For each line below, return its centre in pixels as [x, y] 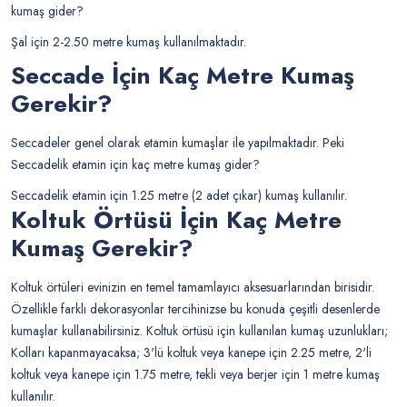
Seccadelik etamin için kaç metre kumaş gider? [135, 165]
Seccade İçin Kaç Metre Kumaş [183, 76]
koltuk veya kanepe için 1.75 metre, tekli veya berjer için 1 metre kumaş [195, 375]
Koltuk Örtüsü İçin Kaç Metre [176, 220]
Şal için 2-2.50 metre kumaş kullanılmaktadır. [129, 42]
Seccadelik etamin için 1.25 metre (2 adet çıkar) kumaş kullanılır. [179, 196]
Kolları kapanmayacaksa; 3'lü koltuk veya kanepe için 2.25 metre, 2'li [191, 353]
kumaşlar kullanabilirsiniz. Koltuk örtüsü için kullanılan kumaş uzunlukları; [199, 331]
